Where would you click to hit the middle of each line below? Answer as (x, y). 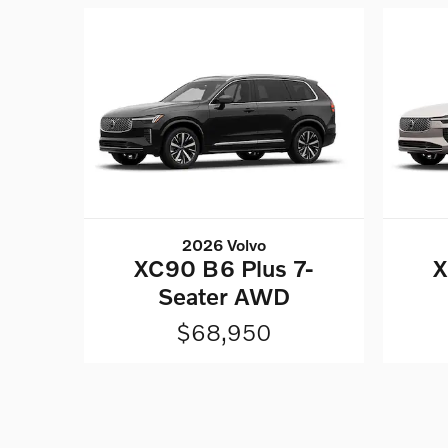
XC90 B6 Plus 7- (224, 268)
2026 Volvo (223, 245)
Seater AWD (223, 296)
